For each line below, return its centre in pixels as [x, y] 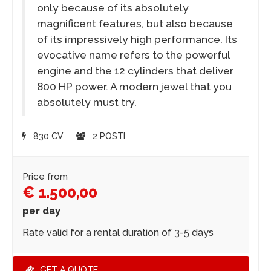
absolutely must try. [87, 103]
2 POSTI [108, 136]
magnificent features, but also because [135, 24]
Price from [45, 177]
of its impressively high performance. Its [137, 40]
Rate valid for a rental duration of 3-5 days [118, 233]
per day [41, 211]
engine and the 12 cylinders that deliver [135, 71]
